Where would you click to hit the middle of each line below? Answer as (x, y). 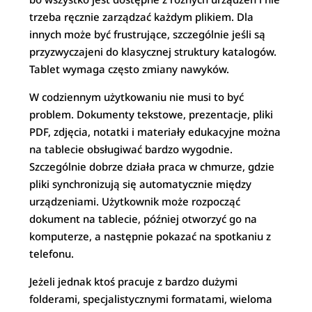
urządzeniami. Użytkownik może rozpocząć (135, 201)
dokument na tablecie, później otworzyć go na (143, 219)
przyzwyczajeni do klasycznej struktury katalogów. (153, 52)
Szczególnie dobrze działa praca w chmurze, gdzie (152, 166)
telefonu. (52, 253)
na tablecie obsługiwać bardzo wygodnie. (131, 149)
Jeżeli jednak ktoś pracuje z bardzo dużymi (134, 281)
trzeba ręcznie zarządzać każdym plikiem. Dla (142, 17)
